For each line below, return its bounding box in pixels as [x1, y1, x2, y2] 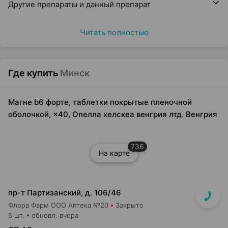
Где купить [8, 68, 58, 78]
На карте [98, 149, 130, 157]
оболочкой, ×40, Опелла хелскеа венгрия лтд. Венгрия [8, 109, 217, 119]
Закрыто [116, 201, 144, 209]
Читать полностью [79, 27, 149, 37]
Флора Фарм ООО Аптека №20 [8, 201, 108, 209]
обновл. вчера [32, 211, 78, 219]
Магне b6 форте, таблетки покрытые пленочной [8, 97, 192, 107]
